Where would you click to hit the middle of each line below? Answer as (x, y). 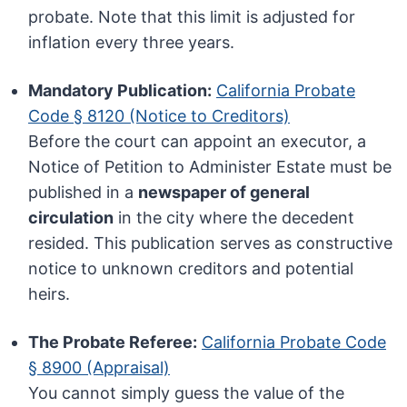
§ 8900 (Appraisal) (99, 368)
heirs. (50, 294)
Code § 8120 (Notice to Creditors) (159, 116)
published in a (84, 193)
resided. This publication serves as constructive (211, 243)
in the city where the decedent (234, 218)
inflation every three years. (132, 43)
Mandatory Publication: (120, 91)
